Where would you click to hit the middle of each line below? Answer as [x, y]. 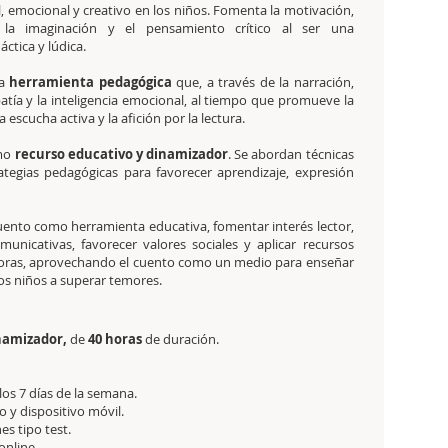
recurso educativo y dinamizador [121, 154]
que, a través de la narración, [262, 82]
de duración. [180, 339]
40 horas [113, 339]
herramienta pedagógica [90, 82]
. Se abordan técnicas [291, 154]
